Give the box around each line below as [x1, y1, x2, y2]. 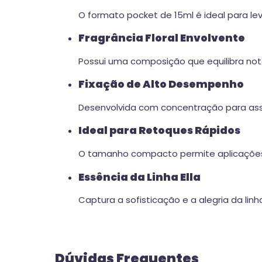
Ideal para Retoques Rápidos [78, 123, 240, 138]
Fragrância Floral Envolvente [78, 31, 245, 46]
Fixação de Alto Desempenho [78, 77, 244, 92]
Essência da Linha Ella [78, 170, 201, 184]
